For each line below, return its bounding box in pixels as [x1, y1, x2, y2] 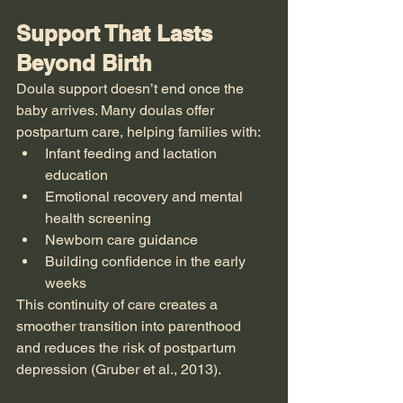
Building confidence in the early [45, 253, 249, 270]
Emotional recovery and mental [45, 188, 246, 205]
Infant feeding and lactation [45, 145, 220, 162]
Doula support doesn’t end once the [16, 80, 247, 97]
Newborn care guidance [45, 231, 198, 248]
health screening [45, 210, 151, 227]
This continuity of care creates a [16, 296, 221, 313]
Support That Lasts [16, 21, 219, 46]
